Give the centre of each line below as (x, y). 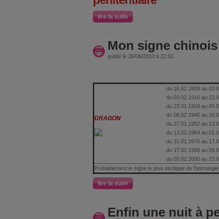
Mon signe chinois (163, 45)
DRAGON (108, 118)
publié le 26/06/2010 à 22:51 (141, 56)
